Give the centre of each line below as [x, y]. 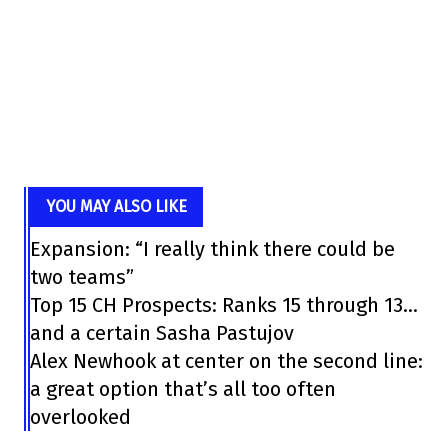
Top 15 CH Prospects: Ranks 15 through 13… [223, 305]
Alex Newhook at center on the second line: [226, 361]
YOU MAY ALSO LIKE [116, 206]
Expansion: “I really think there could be [212, 249]
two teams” [81, 277]
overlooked [80, 417]
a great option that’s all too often [182, 389]
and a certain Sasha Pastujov [161, 333]
